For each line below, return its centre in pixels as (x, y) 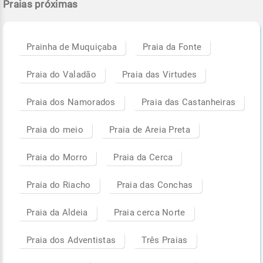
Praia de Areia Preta (149, 129)
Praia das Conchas (155, 185)
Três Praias (165, 240)
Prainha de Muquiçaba (72, 47)
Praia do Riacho (59, 185)
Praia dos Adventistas (71, 240)
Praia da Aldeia (57, 212)
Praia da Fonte (172, 47)
